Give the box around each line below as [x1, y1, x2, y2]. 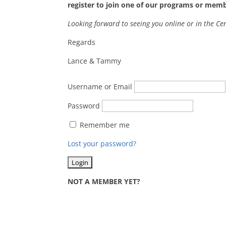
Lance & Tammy [68, 56, 122, 66]
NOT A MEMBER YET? [68, 177, 141, 186]
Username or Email [68, 82, 133, 91]
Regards [68, 37, 96, 47]
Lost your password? [68, 139, 137, 148]
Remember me [80, 120, 130, 130]
